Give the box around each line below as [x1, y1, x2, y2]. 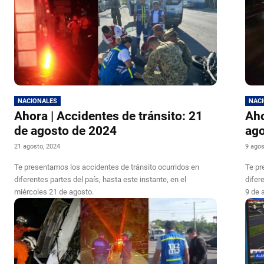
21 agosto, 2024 [14, 143, 60, 151]
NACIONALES [18, 97, 57, 105]
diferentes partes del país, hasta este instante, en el [14, 175, 186, 184]
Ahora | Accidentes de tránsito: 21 [14, 109, 203, 124]
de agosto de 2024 [14, 124, 117, 138]
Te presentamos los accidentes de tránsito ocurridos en [14, 163, 199, 172]
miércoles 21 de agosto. [14, 187, 94, 197]
